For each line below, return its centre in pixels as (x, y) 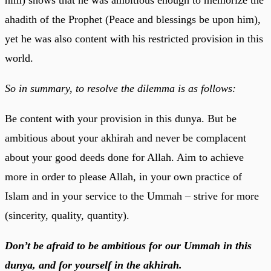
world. (19, 58)
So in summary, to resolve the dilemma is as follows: (120, 88)
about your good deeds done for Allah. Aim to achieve (124, 157)
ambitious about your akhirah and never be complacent (126, 138)
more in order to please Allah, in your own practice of (123, 176)
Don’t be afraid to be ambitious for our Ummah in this (128, 245)
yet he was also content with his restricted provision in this (134, 38)
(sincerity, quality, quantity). (67, 215)
